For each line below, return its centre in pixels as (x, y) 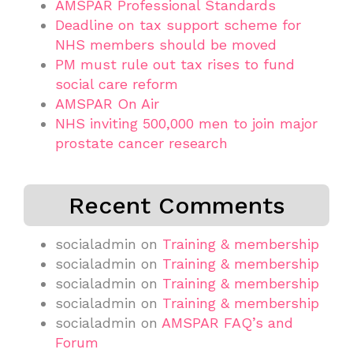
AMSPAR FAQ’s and (227, 322)
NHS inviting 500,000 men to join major (186, 123)
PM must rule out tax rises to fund (175, 64)
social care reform (117, 84)
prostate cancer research (141, 143)
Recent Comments (176, 205)
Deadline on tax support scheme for (178, 24)
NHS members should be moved (166, 44)
